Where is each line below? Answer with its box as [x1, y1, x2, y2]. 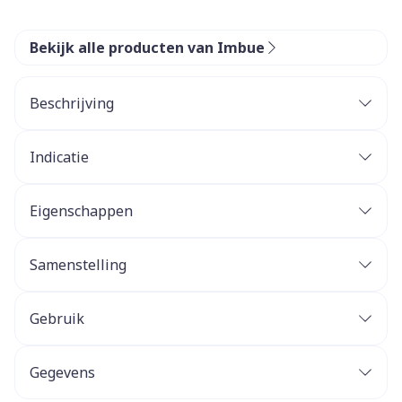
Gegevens [30, 363, 95, 382]
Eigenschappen [30, 201, 133, 221]
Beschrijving [30, 93, 114, 113]
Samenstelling [30, 255, 127, 275]
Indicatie [30, 147, 89, 167]
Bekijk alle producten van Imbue [30, 38, 265, 57]
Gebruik [30, 309, 84, 328]
